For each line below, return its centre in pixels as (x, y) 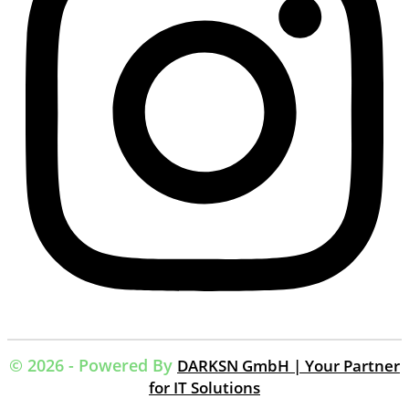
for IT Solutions (204, 387)
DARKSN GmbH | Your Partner (288, 365)
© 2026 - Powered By (91, 365)
